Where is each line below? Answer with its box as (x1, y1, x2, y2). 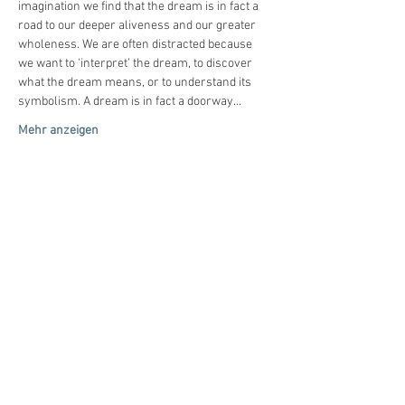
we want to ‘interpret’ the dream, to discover (18, 56, 255, 71)
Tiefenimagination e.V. (89, 299, 218, 315)
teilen (18, 195, 81, 219)
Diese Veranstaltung (18, 172, 222, 195)
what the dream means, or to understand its (18, 75, 254, 90)
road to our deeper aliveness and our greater (18, 18, 259, 33)
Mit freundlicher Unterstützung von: (9, 327, 200, 343)
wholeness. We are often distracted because (18, 37, 255, 52)
